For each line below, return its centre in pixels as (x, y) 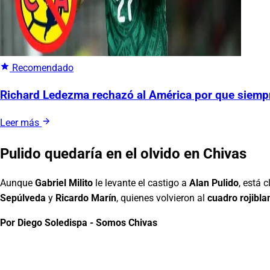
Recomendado (42, 67)
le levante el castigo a (141, 183)
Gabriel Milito (64, 183)
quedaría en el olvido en (122, 154)
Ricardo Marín (86, 198)
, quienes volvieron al (162, 198)
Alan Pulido (214, 183)
